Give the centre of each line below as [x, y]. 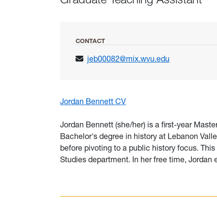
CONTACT [90, 41]
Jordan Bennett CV [93, 101]
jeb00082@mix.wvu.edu [128, 59]
